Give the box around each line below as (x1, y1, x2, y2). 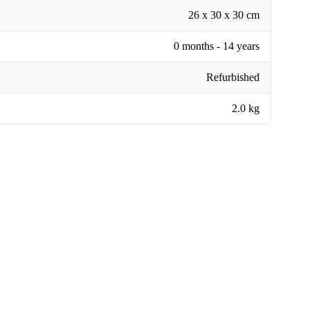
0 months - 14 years (174, 40, 259, 52)
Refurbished (206, 71, 259, 83)
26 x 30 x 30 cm (188, 9, 259, 21)
